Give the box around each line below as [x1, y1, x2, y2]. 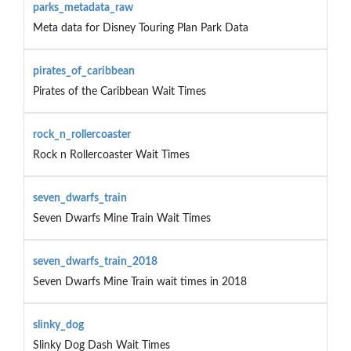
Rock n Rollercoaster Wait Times [32, 149, 190, 161]
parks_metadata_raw [32, 2, 133, 13]
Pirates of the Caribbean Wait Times [32, 85, 206, 97]
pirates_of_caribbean [32, 65, 135, 77]
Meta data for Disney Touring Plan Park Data [32, 22, 248, 34]
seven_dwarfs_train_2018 [32, 255, 157, 267]
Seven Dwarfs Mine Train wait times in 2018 [32, 276, 247, 288]
